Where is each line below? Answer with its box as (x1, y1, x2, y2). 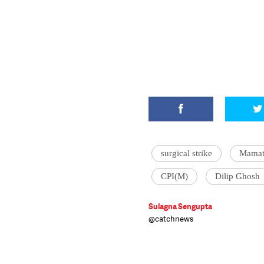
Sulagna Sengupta (148, 201, 212, 212)
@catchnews (148, 213, 193, 224)
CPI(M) (161, 171, 188, 181)
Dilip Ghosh (215, 171, 260, 181)
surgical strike (161, 148, 212, 158)
